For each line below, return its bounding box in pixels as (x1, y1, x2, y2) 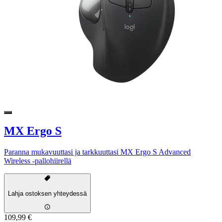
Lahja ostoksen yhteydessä (8, 189, 87, 197)
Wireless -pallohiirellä (4, 156, 71, 165)
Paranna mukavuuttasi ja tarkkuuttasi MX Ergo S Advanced (4, 147, 191, 156)
